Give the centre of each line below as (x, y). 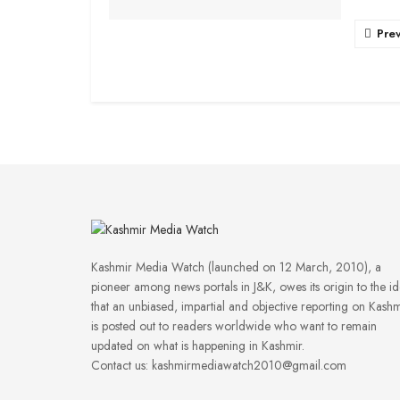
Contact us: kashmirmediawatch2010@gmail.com (219, 365)
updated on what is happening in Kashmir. (198, 345)
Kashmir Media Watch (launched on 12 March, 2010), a (236, 267)
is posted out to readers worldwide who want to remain (234, 325)
